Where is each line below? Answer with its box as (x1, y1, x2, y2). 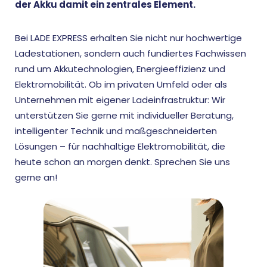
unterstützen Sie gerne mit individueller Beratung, (15, 109, 234, 122)
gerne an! (15, 171, 57, 184)
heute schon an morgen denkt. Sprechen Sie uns (15, 156, 230, 168)
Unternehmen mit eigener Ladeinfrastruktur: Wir (15, 94, 225, 106)
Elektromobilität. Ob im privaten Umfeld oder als (15, 78, 227, 91)
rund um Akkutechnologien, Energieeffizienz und (15, 63, 225, 75)
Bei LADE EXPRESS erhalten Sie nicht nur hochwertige (15, 32, 242, 44)
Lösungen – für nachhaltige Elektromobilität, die (15, 140, 225, 153)
